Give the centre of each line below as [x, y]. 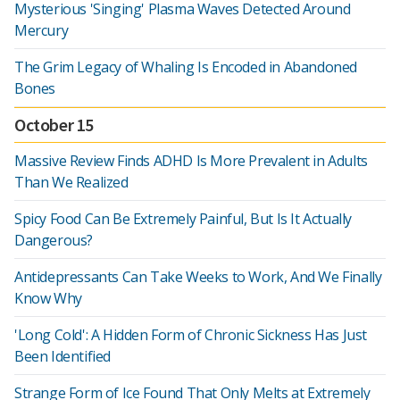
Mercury [42, 30]
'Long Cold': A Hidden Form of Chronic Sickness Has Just [191, 335]
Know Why [48, 298]
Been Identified [62, 356]
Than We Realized [71, 182]
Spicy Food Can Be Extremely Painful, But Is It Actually [183, 219]
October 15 [54, 125]
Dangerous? [54, 240]
